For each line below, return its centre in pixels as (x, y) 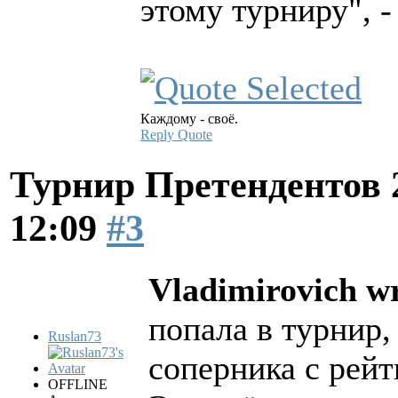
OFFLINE (78, 385)
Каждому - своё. (189, 118)
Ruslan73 (75, 337)
